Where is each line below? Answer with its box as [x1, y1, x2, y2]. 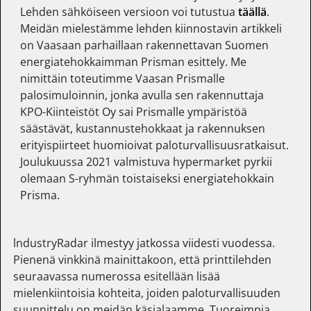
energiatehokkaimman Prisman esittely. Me [20, 54, 247, 70]
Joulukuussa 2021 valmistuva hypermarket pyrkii [20, 154, 273, 170]
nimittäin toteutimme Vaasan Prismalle [20, 71, 226, 87]
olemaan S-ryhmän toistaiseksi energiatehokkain [20, 171, 275, 187]
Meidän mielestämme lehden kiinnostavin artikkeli [20, 21, 283, 37]
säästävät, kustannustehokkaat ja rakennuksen [20, 121, 266, 137]
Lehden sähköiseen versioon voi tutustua [20, 4, 239, 20]
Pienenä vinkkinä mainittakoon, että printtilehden [13, 252, 272, 268]
